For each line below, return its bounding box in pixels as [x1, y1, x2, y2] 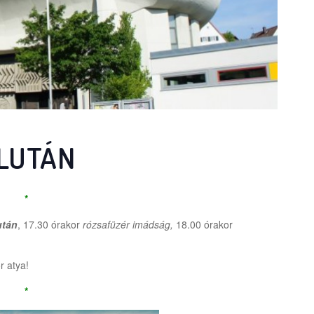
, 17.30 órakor [18, 217, 83, 232]
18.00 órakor [176, 217, 233, 232]
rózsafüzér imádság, [83, 217, 176, 232]
